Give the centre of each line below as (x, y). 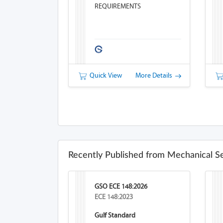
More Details (155, 75)
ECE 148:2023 (113, 197)
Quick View (104, 75)
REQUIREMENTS (117, 6)
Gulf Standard (115, 215)
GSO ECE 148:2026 (121, 186)
